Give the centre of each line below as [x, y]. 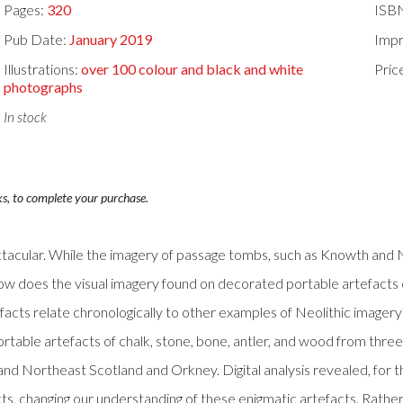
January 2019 [111, 40]
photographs [44, 86]
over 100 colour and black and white [193, 68]
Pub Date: [37, 40]
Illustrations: [43, 68]
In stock [26, 116]
